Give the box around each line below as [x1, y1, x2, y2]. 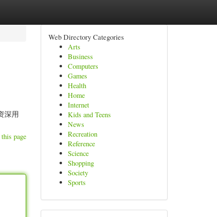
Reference [67, 139, 95, 148]
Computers [67, 62, 98, 71]
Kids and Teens [67, 110, 111, 119]
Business [67, 52, 93, 61]
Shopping [67, 158, 94, 168]
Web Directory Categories [48, 32, 124, 42]
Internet [67, 100, 89, 109]
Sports [67, 178, 86, 187]
